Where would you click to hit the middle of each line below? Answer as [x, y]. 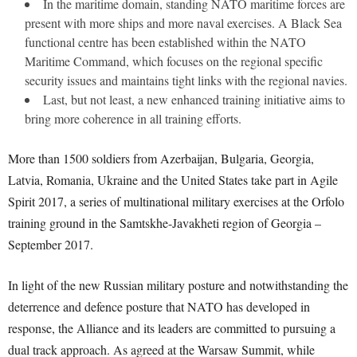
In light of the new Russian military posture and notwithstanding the [178, 285]
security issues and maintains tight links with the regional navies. [186, 80]
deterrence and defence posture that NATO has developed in [159, 306]
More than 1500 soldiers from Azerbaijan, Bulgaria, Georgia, [161, 158]
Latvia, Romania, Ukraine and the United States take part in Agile [173, 180]
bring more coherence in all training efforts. [133, 118]
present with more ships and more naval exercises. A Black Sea [183, 23]
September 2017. [51, 244]
